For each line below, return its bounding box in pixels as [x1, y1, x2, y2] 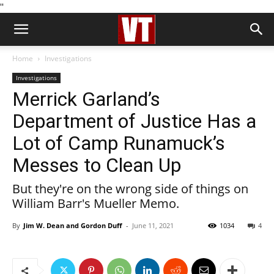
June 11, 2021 [132, 221, 174, 230]
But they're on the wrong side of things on [12, 180, 248, 197]
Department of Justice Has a [12, 109, 256, 133]
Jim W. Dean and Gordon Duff [23, 221, 122, 230]
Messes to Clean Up [12, 154, 181, 177]
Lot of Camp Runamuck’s [12, 131, 225, 155]
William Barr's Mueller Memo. [12, 195, 179, 212]
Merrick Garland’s [12, 87, 160, 111]
